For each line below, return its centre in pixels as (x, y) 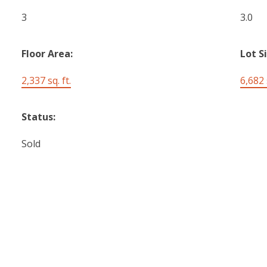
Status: (39, 117)
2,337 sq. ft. (46, 80)
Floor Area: (47, 53)
